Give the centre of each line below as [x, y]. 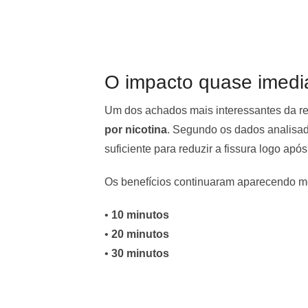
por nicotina [136, 129]
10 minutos [140, 214]
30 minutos [140, 253]
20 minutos [140, 234]
